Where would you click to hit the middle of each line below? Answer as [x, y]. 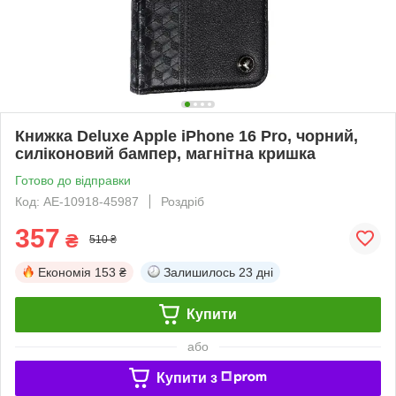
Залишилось [199, 272]
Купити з [187, 377]
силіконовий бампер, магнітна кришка [165, 153]
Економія [65, 272]
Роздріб [183, 201]
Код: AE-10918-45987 [77, 201]
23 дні [256, 272]
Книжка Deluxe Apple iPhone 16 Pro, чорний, [187, 136]
